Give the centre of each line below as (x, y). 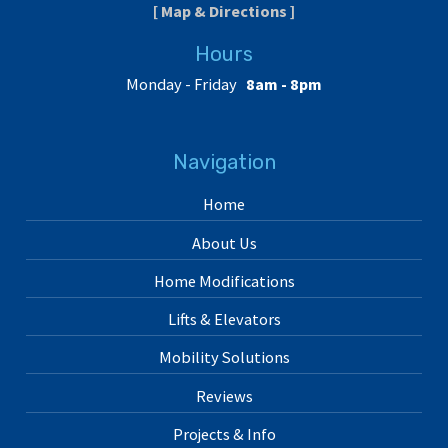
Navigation (224, 161)
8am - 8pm (284, 84)
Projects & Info (224, 433)
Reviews (224, 395)
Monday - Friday (181, 84)
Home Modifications (224, 280)
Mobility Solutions (224, 357)
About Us (224, 242)
